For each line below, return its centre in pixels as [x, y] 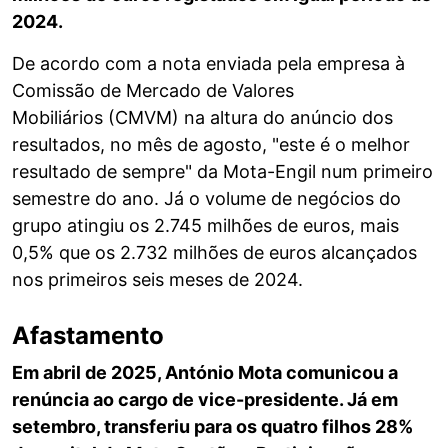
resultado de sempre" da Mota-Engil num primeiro [222, 172]
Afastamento [88, 336]
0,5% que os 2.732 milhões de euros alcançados [214, 253]
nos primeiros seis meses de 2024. [157, 280]
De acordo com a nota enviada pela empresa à [208, 64]
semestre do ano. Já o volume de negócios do [206, 199]
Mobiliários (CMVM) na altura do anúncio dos [202, 118]
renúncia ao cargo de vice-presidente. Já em [205, 400]
